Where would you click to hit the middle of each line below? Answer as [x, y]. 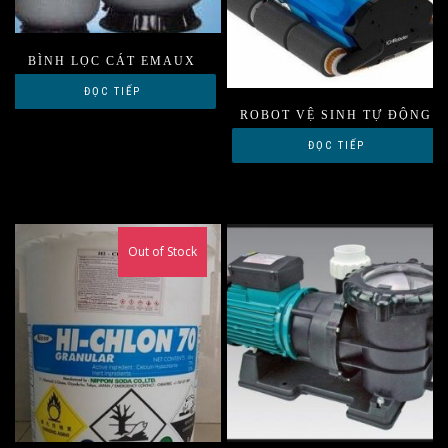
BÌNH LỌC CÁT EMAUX [112, 60]
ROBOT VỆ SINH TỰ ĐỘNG [336, 115]
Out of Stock [162, 252]
